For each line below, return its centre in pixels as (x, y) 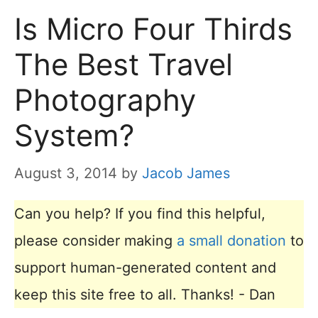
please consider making (95, 241)
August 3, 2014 (66, 174)
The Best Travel (124, 65)
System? (74, 136)
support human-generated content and (145, 268)
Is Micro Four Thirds (153, 29)
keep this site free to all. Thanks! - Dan (145, 295)
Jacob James (186, 174)
